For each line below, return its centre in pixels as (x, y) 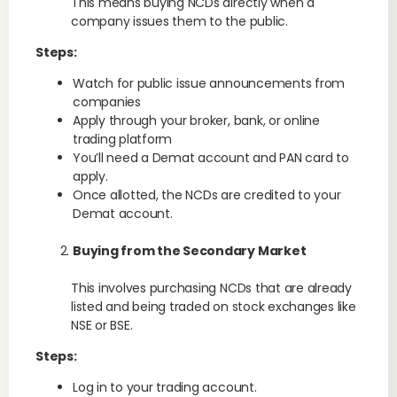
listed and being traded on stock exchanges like (214, 307)
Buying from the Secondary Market (190, 251)
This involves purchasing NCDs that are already (211, 288)
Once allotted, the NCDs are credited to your (207, 195)
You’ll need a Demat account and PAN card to (211, 158)
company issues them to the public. (179, 21)
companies (107, 102)
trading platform (123, 139)
